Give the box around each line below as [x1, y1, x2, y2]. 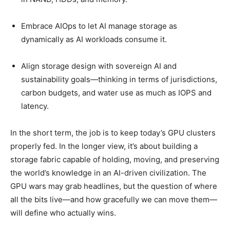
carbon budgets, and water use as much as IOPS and [21, 88, 212, 98]
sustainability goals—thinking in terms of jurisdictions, [21, 74, 217, 85]
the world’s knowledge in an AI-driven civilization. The [10, 168, 206, 178]
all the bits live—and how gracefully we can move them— [10, 195, 217, 205]
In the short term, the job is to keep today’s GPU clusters [10, 128, 216, 138]
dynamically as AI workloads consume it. [21, 34, 167, 45]
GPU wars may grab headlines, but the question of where [10, 181, 217, 191]
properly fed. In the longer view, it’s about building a [10, 141, 198, 151]
